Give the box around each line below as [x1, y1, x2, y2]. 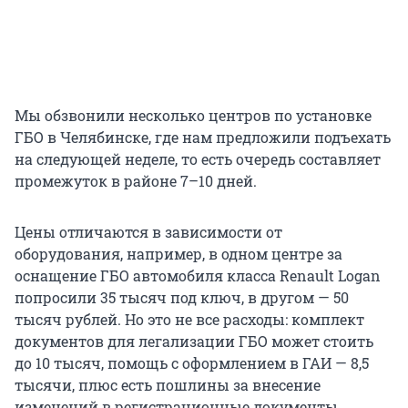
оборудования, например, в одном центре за [15, 244, 342, 264]
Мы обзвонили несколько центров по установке [15, 106, 372, 126]
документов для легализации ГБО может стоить [15, 331, 373, 352]
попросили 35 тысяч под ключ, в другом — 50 [15, 288, 349, 308]
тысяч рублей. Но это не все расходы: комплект [15, 310, 364, 330]
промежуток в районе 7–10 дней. [15, 171, 257, 191]
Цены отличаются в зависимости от [15, 222, 282, 242]
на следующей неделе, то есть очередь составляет [15, 149, 381, 169]
